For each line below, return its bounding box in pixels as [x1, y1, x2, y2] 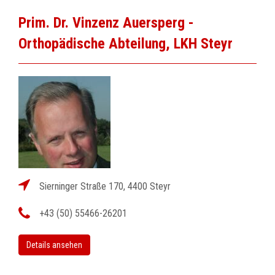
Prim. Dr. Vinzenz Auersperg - [18, 14, 194, 31]
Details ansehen [26, 240, 82, 250]
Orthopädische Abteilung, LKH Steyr [18, 35, 233, 52]
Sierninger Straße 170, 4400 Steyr [39, 180, 171, 192]
